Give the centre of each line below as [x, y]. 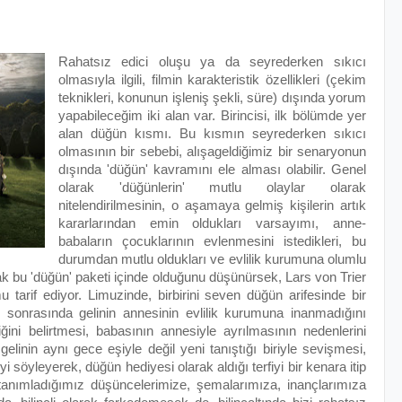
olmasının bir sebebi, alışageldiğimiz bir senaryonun [212, 151]
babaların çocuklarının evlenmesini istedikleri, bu [212, 241]
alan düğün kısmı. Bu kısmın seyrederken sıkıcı [212, 133]
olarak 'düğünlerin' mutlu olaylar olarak [212, 187]
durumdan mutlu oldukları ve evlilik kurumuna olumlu [212, 259]
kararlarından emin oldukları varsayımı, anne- [212, 223]
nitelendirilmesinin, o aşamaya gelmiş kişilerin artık [212, 205]
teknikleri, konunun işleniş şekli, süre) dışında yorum [212, 97]
